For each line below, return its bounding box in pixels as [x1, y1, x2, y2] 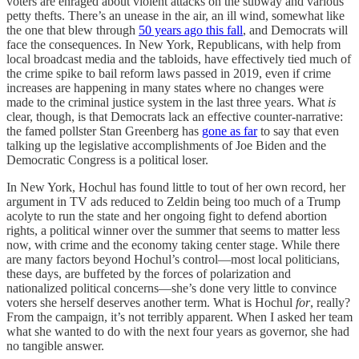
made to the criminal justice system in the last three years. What [6, 95, 328, 109]
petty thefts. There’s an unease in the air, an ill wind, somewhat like [6, 8, 345, 22]
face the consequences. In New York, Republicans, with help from [6, 37, 341, 51]
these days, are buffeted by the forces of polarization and [6, 266, 291, 280]
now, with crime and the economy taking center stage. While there [6, 237, 340, 252]
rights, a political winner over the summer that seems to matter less [6, 223, 340, 237]
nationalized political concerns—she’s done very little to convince [6, 280, 337, 295]
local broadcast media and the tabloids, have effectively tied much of [6, 51, 351, 66]
